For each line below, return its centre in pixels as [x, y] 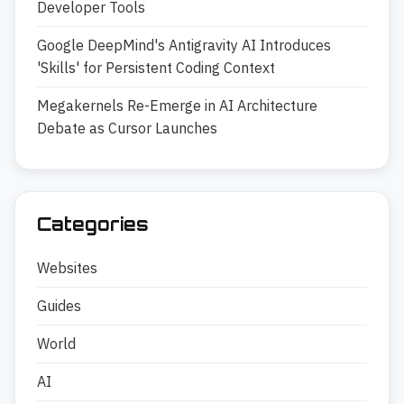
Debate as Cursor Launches [127, 129]
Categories [93, 225]
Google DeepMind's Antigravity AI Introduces [184, 46]
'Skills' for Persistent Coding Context [156, 68]
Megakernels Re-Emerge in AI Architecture [177, 106]
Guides [59, 306]
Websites [67, 268]
